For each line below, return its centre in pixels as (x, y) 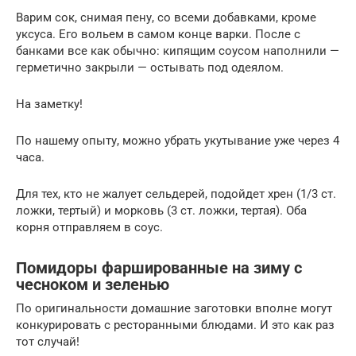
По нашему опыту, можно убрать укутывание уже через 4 (178, 141)
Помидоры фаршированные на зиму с (159, 268)
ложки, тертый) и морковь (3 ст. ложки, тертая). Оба (161, 211)
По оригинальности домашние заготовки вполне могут (174, 309)
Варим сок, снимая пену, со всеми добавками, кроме (166, 18)
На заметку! (49, 104)
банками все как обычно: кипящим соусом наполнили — (178, 51)
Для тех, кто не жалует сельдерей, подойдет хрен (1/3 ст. (176, 194)
